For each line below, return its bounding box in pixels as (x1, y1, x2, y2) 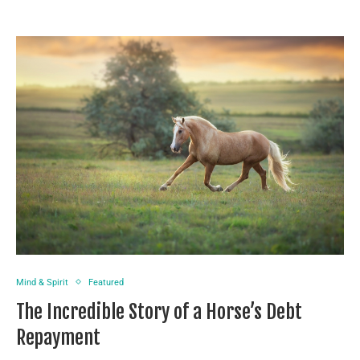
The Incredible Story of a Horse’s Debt (16, 299, 302, 324)
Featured (88, 276, 124, 288)
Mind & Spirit (16, 276, 68, 288)
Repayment (16, 325, 100, 350)
